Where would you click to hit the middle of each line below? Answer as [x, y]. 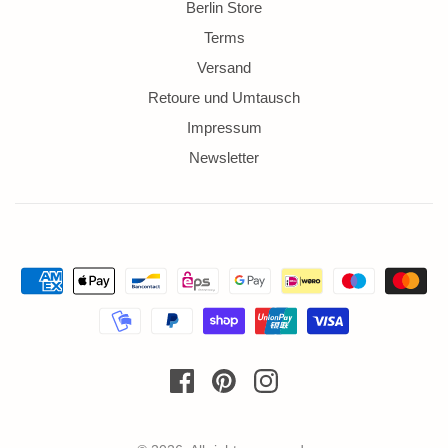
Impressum [224, 128]
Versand [224, 68]
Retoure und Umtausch [224, 98]
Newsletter [224, 158]
